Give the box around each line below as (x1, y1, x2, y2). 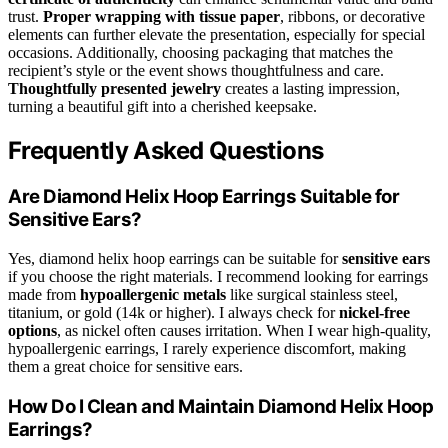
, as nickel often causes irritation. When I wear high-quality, (57, 321, 431, 339)
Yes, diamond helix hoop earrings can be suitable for (8, 249, 342, 267)
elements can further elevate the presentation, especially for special (8, 26, 425, 44)
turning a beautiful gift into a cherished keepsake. (8, 98, 317, 116)
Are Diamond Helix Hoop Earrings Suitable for (8, 185, 400, 209)
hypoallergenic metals (80, 285, 226, 303)
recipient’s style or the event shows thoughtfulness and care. (8, 62, 384, 80)
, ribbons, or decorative (280, 8, 425, 26)
